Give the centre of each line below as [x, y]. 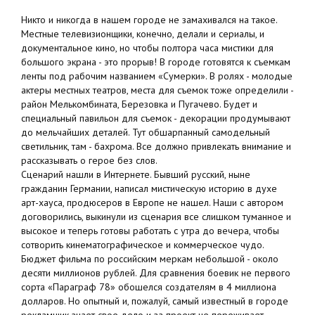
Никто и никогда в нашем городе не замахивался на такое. [149, 20]
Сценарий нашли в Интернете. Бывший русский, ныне [136, 175]
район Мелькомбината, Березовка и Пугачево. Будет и [139, 104]
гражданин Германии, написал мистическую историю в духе [149, 189]
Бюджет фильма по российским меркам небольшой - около [150, 259]
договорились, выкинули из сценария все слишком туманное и [156, 217]
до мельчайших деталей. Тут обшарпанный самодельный [146, 133]
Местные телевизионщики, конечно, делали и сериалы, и [143, 34]
